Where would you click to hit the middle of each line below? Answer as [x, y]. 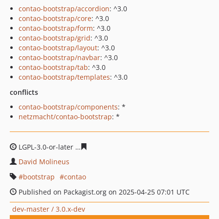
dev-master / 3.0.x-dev [49, 209]
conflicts [24, 92]
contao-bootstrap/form [56, 28]
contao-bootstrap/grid [55, 38]
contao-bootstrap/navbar [59, 57]
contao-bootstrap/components [68, 107]
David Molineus [44, 162]
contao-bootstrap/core [55, 18]
